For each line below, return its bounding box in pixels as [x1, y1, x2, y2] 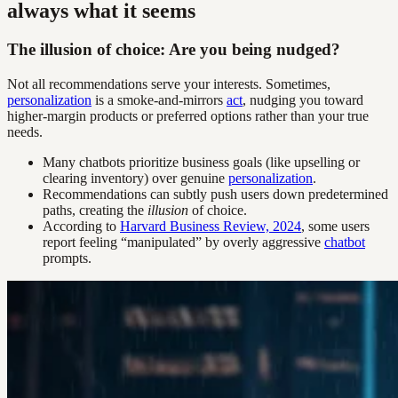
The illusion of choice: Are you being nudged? [7, 40, 340, 60]
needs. [7, 124, 43, 140]
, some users [301, 219, 370, 235]
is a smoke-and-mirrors [92, 92, 227, 108]
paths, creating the [43, 203, 147, 219]
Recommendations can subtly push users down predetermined [43, 187, 388, 203]
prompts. [43, 251, 92, 267]
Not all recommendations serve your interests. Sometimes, [7, 76, 330, 92]
